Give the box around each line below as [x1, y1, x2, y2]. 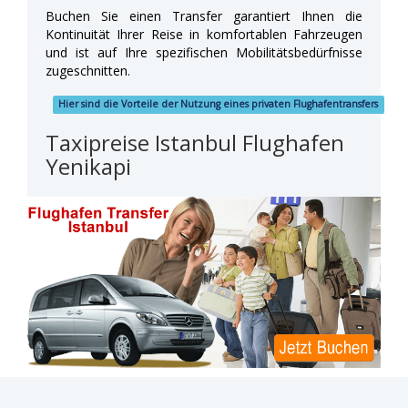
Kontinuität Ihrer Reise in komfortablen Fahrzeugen [46, 25, 362, 43]
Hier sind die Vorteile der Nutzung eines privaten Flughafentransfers [58, 97, 379, 111]
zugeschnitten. [46, 61, 130, 79]
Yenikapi [46, 150, 131, 181]
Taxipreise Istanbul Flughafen [46, 127, 344, 158]
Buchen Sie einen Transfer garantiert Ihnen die [46, 6, 362, 25]
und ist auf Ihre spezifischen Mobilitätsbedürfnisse [46, 43, 362, 61]
